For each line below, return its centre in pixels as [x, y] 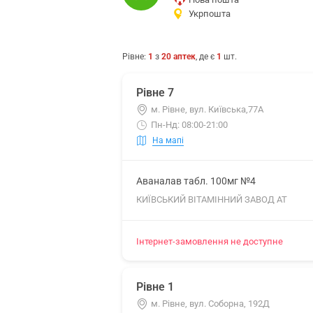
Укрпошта [210, 14]
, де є [206, 57]
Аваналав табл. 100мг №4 [196, 181]
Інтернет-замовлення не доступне [210, 241]
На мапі [168, 140]
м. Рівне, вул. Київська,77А [207, 109]
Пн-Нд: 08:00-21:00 [189, 125]
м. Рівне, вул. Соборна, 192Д [210, 304]
